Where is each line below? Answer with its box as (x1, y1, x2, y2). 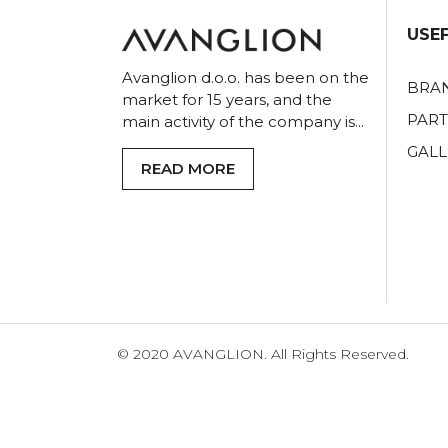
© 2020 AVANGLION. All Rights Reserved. (117, 345, 409, 363)
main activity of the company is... (122, 111, 364, 131)
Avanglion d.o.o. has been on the (122, 67, 369, 87)
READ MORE (141, 158, 235, 178)
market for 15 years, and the (122, 89, 332, 109)
